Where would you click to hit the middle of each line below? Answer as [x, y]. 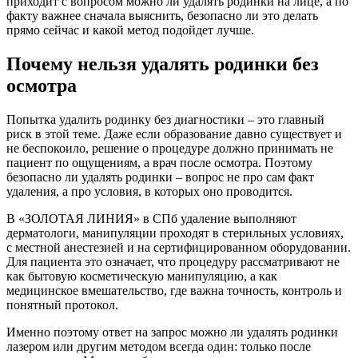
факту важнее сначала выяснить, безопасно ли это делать [162, 15]
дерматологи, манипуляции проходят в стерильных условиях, [175, 233]
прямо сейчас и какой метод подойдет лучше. [130, 30]
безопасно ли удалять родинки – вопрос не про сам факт [160, 177]
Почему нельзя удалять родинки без [163, 64]
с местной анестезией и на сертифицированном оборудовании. [179, 247]
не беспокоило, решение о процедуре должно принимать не [170, 148]
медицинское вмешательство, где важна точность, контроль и [174, 290]
